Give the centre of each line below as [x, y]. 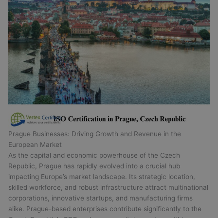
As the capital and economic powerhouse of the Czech [94, 155]
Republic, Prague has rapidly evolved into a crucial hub [94, 166]
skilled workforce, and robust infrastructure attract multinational [109, 188]
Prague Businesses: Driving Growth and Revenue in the [95, 134]
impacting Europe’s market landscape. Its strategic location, [102, 177]
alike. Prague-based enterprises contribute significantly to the [105, 209]
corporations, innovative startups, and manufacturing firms [101, 198]
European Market [35, 145]
